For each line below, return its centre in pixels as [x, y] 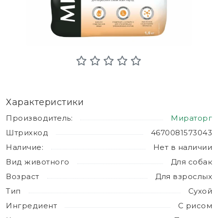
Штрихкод [27, 132]
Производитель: [39, 118]
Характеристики [45, 102]
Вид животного [38, 162]
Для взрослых [184, 176]
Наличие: [25, 147]
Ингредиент [31, 205]
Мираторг [191, 118]
